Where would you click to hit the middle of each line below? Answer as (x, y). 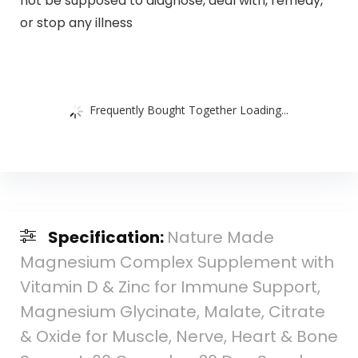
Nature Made (220, 238)
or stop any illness (76, 22)
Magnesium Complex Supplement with (177, 263)
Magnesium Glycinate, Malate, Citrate (172, 312)
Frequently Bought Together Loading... (189, 109)
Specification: (107, 238)
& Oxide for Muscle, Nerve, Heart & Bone (179, 337)
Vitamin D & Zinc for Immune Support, (170, 287)
